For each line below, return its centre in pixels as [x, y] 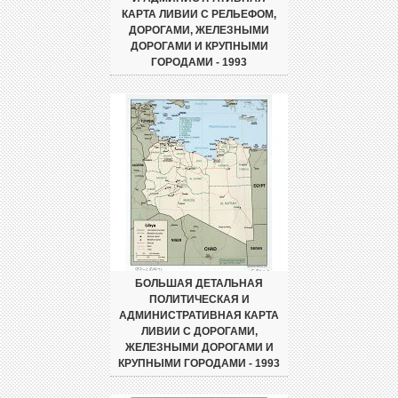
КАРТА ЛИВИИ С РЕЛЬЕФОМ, [199, 14]
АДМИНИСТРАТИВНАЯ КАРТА [199, 315]
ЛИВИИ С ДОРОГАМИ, [199, 331]
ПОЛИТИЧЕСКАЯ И [199, 299]
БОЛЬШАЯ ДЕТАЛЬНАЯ [199, 283]
